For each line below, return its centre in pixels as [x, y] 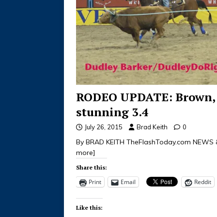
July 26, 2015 [104, 127]
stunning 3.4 [112, 112]
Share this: [92, 168]
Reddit [203, 182]
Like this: [89, 208]
